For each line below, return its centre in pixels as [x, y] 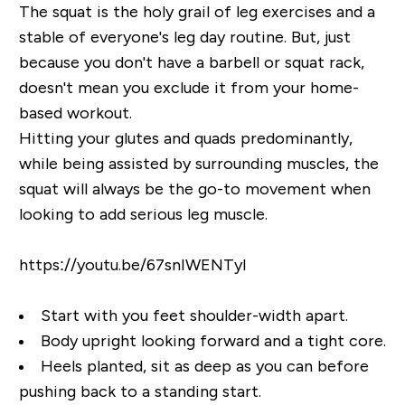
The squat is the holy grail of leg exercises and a [197, 12]
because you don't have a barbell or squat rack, [191, 63]
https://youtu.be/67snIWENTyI [132, 265]
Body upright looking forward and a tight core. [213, 341]
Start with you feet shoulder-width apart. [194, 316]
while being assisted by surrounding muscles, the [198, 164]
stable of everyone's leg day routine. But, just [184, 38]
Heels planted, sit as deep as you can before [204, 367]
